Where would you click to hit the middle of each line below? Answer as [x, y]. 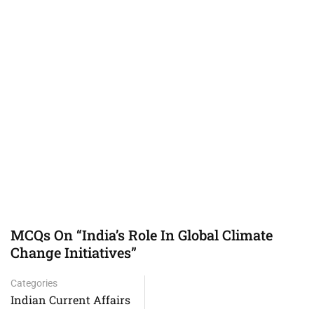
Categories [34, 283]
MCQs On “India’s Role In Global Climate [142, 235]
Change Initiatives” [74, 252]
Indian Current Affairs [70, 300]
